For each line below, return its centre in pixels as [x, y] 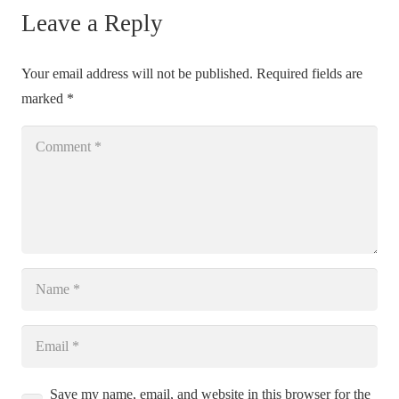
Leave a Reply [95, 23]
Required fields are [309, 74]
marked [44, 99]
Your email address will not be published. [137, 74]
